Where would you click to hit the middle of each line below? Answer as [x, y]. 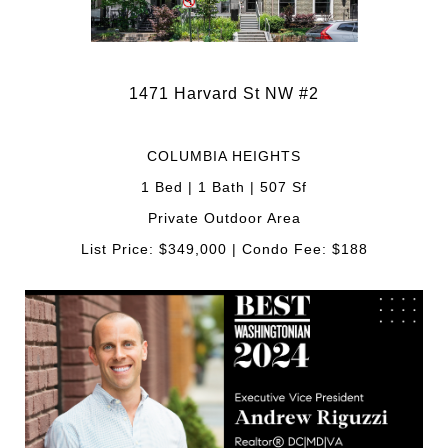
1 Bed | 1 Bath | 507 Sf [224, 187]
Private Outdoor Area [224, 218]
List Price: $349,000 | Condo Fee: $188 [224, 249]
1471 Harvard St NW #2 [224, 94]
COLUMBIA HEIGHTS [224, 156]
